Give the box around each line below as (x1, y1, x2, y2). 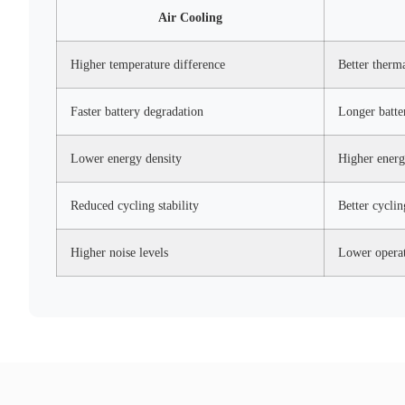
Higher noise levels (71, 245, 168, 260)
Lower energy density (71, 151, 182, 166)
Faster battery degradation (71, 104, 203, 119)
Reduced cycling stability (71, 198, 199, 213)
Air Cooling (158, 10, 222, 25)
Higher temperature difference (71, 57, 225, 72)
